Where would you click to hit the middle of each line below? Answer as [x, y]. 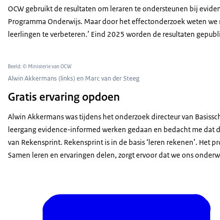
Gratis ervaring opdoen [64, 97]
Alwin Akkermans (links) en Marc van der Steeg [74, 79]
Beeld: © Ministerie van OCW [40, 66]
